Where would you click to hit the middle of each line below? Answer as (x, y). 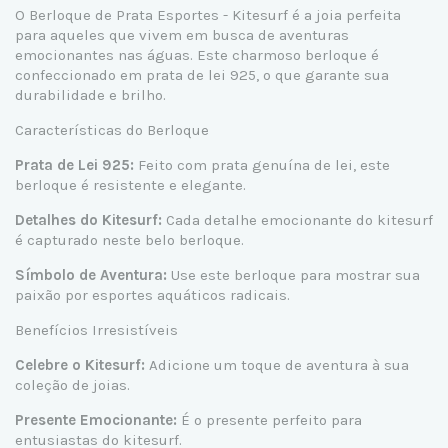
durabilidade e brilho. (90, 94)
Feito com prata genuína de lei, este (262, 164)
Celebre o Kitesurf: (80, 364)
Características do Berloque (112, 129)
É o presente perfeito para (269, 419)
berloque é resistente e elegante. (130, 184)
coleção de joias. (72, 384)
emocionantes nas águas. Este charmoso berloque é (197, 54)
